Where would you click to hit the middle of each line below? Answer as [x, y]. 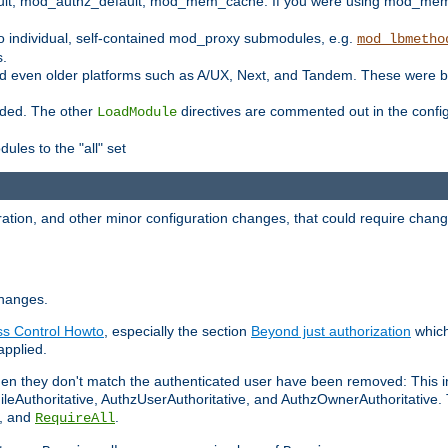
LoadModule [137, 111]
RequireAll [75, 418]
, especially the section [177, 331]
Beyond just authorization [331, 331]
